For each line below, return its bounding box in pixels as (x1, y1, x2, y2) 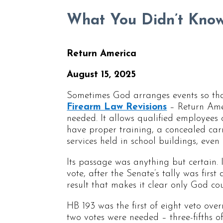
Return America (67, 49, 137, 59)
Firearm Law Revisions (67, 102, 167, 112)
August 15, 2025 (67, 70, 136, 80)
